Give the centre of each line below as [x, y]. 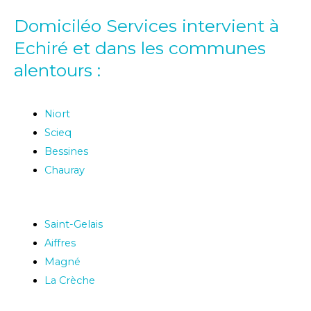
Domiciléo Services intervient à [146, 25]
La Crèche [69, 281]
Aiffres [60, 243]
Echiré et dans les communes [140, 48]
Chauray [64, 170]
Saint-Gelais [73, 225]
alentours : [57, 70]
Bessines [66, 152]
